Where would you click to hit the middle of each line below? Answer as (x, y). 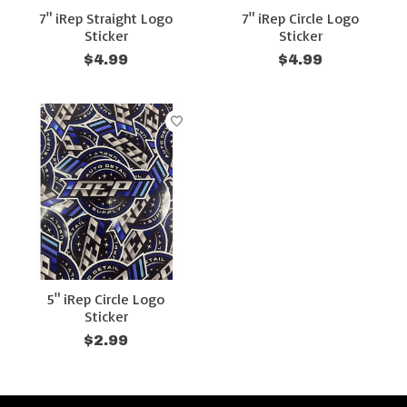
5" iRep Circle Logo (106, 299)
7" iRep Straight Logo (106, 19)
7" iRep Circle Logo (301, 19)
